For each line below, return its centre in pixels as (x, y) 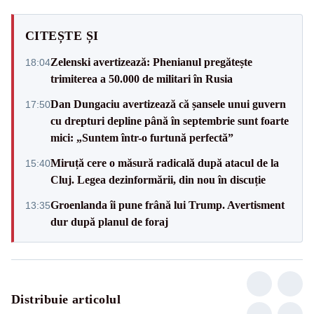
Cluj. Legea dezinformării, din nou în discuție (158, 179)
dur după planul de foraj (109, 221)
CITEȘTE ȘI (62, 35)
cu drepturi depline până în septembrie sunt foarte (170, 121)
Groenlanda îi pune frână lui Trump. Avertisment (168, 205)
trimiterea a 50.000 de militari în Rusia (142, 78)
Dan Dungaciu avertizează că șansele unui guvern (168, 104)
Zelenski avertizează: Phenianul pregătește (151, 62)
